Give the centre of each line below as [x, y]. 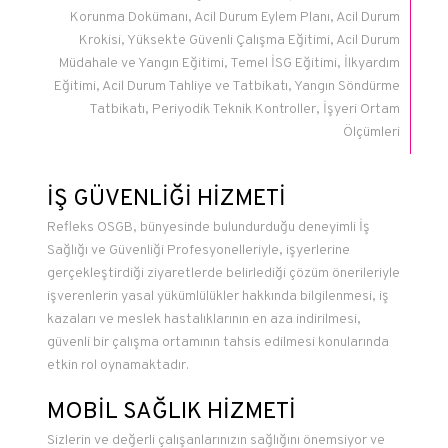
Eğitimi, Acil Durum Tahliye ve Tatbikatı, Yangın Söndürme [227, 86]
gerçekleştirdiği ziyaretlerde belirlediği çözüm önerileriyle [223, 273]
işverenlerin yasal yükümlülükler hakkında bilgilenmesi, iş [217, 296]
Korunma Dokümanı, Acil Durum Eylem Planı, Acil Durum [235, 17]
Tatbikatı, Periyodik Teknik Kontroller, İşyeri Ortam [245, 109]
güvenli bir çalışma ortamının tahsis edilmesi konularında [217, 342]
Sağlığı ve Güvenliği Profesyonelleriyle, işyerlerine [198, 250]
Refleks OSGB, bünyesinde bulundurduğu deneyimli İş [208, 227]
